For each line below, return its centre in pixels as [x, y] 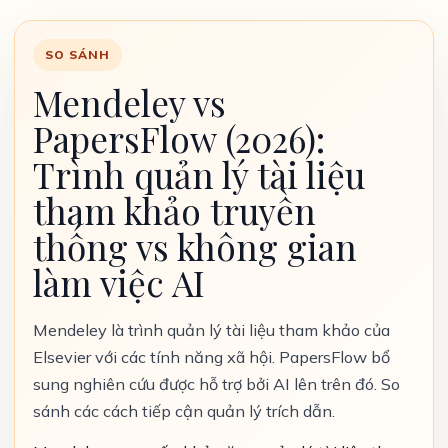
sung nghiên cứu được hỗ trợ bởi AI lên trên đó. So [216, 384]
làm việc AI [119, 282]
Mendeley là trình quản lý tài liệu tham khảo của [211, 330]
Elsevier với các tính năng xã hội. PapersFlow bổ [211, 357]
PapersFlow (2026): [179, 138]
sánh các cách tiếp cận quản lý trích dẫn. [184, 411]
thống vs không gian [195, 246]
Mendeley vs [129, 102]
